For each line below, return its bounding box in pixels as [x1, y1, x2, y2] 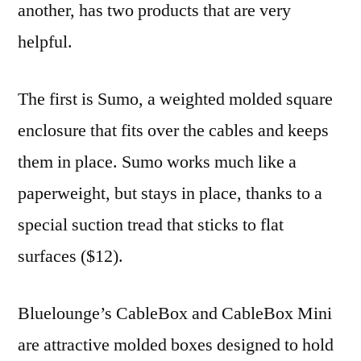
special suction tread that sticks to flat [18, 213, 284, 236]
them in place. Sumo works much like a [18, 150, 297, 173]
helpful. [18, 30, 73, 53]
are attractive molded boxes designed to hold [18, 333, 334, 356]
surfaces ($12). [18, 244, 123, 268]
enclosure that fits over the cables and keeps [18, 118, 329, 142]
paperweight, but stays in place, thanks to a [18, 181, 322, 205]
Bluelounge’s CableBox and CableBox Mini [18, 301, 332, 325]
